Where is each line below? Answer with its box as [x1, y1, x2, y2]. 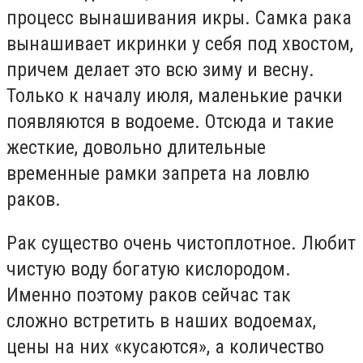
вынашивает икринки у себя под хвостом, [6, 32, 353, 55]
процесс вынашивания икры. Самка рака [6, 6, 352, 29]
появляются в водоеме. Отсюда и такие [6, 110, 334, 133]
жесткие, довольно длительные [6, 136, 266, 159]
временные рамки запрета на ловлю [6, 162, 310, 185]
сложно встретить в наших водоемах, [6, 309, 316, 332]
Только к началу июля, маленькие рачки [6, 84, 343, 107]
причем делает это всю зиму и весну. [6, 58, 314, 81]
